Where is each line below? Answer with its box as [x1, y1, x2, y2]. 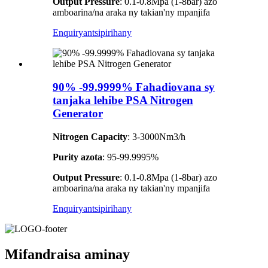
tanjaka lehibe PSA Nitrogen [53, 94, 193, 107]
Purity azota [53, 151, 102, 162]
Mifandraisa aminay [5, 246, 130, 262]
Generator [53, 107, 103, 120]
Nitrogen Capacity [53, 131, 127, 142]
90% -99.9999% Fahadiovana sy [53, 81, 215, 94]
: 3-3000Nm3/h [127, 131, 185, 142]
